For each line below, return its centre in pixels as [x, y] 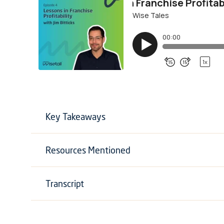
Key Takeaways [75, 117]
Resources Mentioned [88, 150]
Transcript [64, 184]
